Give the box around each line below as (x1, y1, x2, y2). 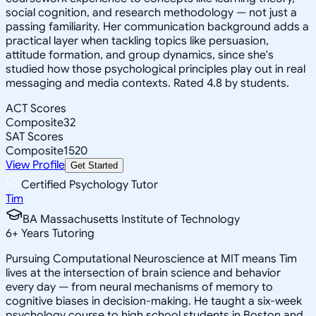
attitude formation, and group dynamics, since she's (6, 47, 274, 62)
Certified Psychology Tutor (21, 177, 158, 192)
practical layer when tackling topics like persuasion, (6, 33, 269, 48)
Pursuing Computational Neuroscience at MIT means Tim (6, 251, 297, 266)
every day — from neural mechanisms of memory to (6, 279, 273, 294)
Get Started (71, 159, 118, 171)
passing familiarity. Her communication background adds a (6, 19, 309, 34)
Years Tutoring (18, 226, 95, 241)
